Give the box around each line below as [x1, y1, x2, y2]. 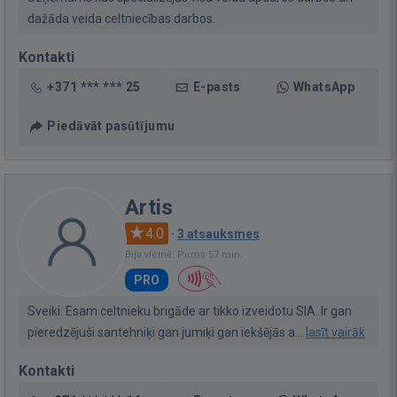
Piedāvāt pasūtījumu [47, 118, 175, 133]
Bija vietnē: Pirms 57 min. [125, 248, 243, 261]
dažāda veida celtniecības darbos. [27, 11, 215, 26]
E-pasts [192, 79, 241, 94]
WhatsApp [292, 79, 355, 94]
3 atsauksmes [177, 226, 260, 241]
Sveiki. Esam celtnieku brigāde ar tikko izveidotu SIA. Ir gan [27, 303, 352, 318]
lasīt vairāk [306, 324, 365, 339]
